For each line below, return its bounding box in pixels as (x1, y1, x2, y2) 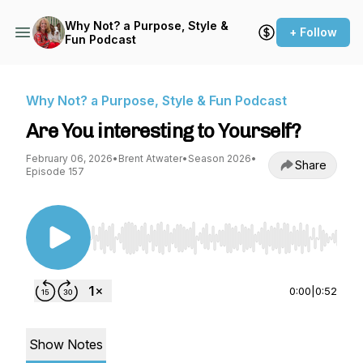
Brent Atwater (118, 152, 182, 164)
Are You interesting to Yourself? (26, 119, 301, 143)
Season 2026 (188, 152, 251, 164)
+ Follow (289, 25, 337, 39)
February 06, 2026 (26, 152, 113, 164)
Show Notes (29, 336, 103, 352)
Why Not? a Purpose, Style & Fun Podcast (26, 92, 287, 109)
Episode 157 (26, 165, 84, 177)
